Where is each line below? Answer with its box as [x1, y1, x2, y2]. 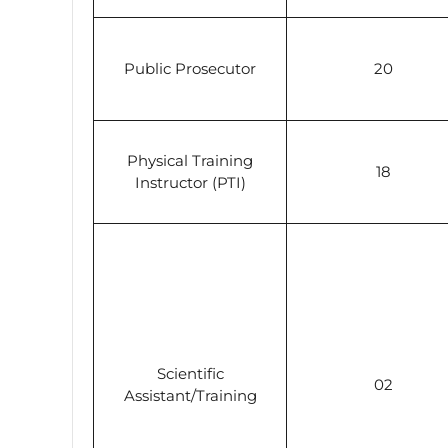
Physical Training [127, 150, 253, 170]
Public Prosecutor [124, 58, 256, 78]
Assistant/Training [123, 385, 257, 405]
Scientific [156, 363, 224, 383]
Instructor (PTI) [134, 172, 246, 192]
